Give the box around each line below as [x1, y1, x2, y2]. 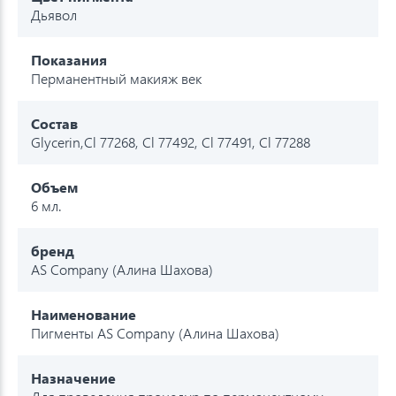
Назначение [31, 368, 116, 387]
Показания [31, 49, 107, 69]
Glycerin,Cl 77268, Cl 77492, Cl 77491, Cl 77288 [31, 132, 310, 151]
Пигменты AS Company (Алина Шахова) [31, 323, 279, 342]
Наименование [31, 304, 136, 324]
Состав [31, 113, 78, 133]
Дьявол [31, 4, 77, 24]
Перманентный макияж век [31, 68, 202, 88]
